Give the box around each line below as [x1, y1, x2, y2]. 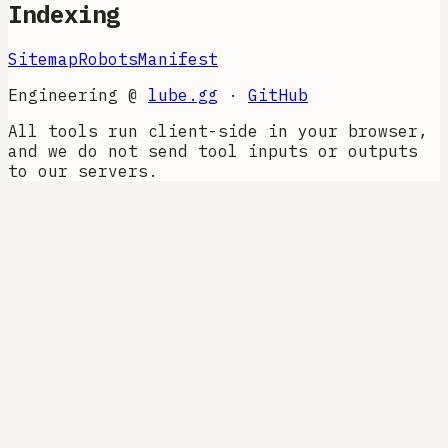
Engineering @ [8, 85, 138, 106]
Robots [78, 49, 138, 70]
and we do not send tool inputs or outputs [8, 141, 418, 162]
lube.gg [148, 85, 218, 106]
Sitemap [8, 49, 78, 70]
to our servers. [8, 161, 158, 182]
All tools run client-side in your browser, [8, 121, 428, 142]
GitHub [248, 85, 308, 106]
